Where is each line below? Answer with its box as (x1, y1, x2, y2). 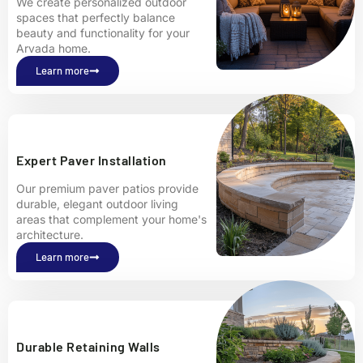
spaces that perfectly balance (16, 11, 175, 25)
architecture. (16, 228, 83, 242)
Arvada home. (16, 41, 91, 56)
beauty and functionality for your (16, 26, 190, 41)
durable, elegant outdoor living (16, 197, 178, 211)
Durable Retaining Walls (16, 339, 160, 355)
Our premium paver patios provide (16, 181, 199, 196)
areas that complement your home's (16, 212, 207, 227)
